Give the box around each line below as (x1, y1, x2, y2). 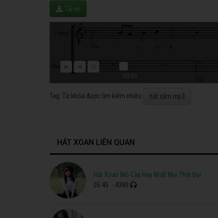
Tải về (63, 4, 80, 13)
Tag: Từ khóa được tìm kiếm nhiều (50, 91, 143, 100)
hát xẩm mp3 (149, 92, 185, 100)
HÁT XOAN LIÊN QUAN (57, 137, 135, 147)
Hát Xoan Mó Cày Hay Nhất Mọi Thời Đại (93, 171, 201, 179)
